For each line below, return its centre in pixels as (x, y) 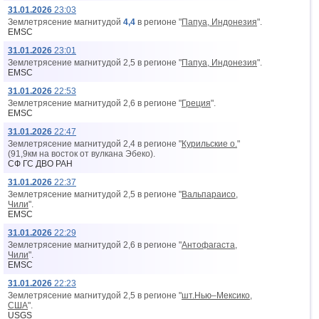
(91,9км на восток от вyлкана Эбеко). (82, 154)
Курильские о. (209, 144)
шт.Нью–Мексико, (217, 296)
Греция (196, 103)
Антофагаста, (209, 245)
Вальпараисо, (210, 194)
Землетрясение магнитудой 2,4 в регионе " (95, 144)
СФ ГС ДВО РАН (40, 164)
